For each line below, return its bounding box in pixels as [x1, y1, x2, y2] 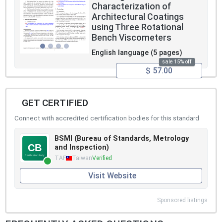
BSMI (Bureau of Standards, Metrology [55, 134, 189, 143]
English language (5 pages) [92, 49, 182, 57]
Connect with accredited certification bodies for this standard [14, 114, 199, 122]
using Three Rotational [92, 22, 183, 33]
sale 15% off [162, 58, 192, 65]
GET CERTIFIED [22, 97, 88, 109]
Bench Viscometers [92, 33, 171, 43]
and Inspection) [55, 143, 109, 152]
